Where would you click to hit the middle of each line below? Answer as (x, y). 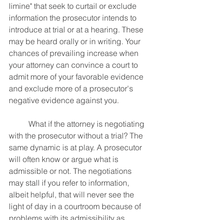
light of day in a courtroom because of (76, 206)
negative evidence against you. (64, 100)
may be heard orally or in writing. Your (76, 41)
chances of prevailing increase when (75, 53)
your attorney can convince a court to (74, 65)
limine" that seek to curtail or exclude (74, 6)
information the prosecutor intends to (74, 18)
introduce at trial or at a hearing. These (77, 29)
